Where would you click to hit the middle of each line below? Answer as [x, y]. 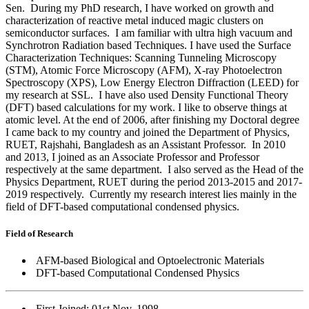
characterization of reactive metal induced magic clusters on [134, 21]
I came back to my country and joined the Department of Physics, [148, 132]
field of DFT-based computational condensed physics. [122, 207]
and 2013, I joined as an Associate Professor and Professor [132, 157]
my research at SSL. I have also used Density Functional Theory [147, 95]
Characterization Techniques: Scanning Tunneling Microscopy [141, 58]
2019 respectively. [45, 195]
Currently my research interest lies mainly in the [193, 195]
